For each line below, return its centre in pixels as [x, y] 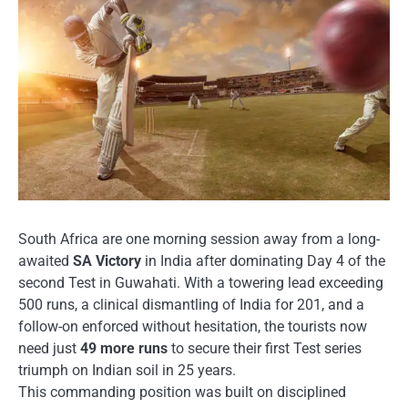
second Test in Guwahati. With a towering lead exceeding [201, 282]
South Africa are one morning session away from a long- [199, 239]
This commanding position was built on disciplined [182, 392]
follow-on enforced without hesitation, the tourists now [193, 326]
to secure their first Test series [265, 348]
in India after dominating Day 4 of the [263, 260]
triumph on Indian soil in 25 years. [127, 370]
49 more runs [124, 348]
